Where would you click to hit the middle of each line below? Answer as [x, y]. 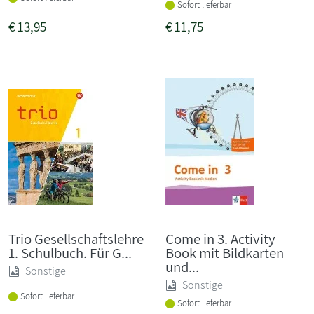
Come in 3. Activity [220, 238]
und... [182, 266]
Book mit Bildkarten [225, 252]
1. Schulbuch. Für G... [70, 252]
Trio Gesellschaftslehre [76, 238]
